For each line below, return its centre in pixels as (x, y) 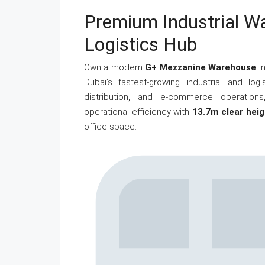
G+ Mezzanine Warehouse (201, 67)
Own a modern (115, 67)
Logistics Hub (140, 44)
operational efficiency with (138, 112)
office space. (110, 127)
